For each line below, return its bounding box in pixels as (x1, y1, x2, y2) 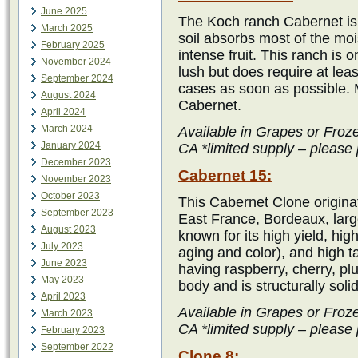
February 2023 (41, 324, 105, 336)
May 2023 (41, 274, 84, 285)
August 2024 (41, 89, 96, 101)
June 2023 (41, 257, 87, 268)
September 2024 (41, 73, 113, 84)
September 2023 (41, 207, 113, 218)
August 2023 (41, 224, 96, 235)
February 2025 (41, 39, 105, 50)
